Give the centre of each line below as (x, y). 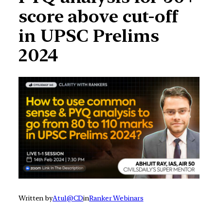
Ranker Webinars (116, 198)
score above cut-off (99, 17)
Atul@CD (68, 198)
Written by (36, 198)
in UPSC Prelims (89, 36)
